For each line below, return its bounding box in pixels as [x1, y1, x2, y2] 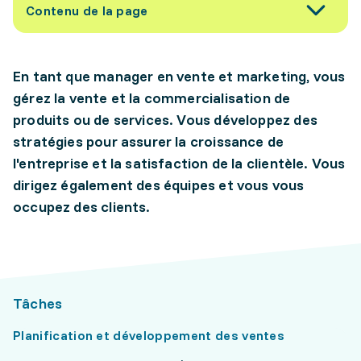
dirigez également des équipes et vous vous [13, 176, 305, 194]
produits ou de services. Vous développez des [13, 110, 317, 129]
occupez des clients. [13, 197, 151, 216]
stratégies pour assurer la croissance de [13, 132, 284, 151]
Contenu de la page [26, 2, 148, 19]
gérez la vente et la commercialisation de [13, 89, 291, 107]
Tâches [13, 294, 63, 313]
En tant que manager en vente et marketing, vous [13, 67, 346, 85]
